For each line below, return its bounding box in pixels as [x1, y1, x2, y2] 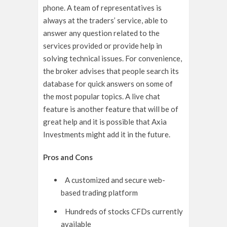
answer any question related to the [43, 28, 160, 38]
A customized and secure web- [64, 175, 165, 185]
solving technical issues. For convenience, [43, 54, 182, 63]
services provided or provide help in [43, 41, 162, 51]
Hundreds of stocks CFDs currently [64, 207, 183, 216]
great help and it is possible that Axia [43, 117, 167, 127]
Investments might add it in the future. [43, 130, 170, 139]
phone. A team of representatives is [43, 3, 162, 13]
